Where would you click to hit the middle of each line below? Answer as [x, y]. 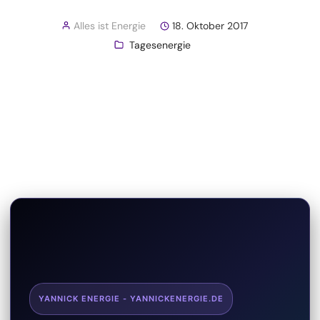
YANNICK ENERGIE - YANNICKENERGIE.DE [131, 298]
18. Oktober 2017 [210, 26]
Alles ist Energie [110, 26]
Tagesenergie [160, 45]
